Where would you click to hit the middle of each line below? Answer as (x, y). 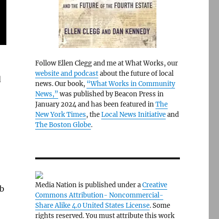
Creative (154, 185)
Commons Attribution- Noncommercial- (99, 195)
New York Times (60, 115)
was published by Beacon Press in (111, 94)
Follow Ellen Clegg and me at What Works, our (106, 63)
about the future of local (136, 74)
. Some (160, 206)
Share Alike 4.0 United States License (92, 206)
